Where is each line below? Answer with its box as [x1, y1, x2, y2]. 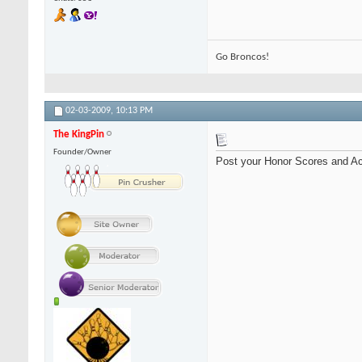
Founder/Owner [53, 147, 112, 157]
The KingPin [53, 128, 104, 140]
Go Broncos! [216, 51, 269, 62]
